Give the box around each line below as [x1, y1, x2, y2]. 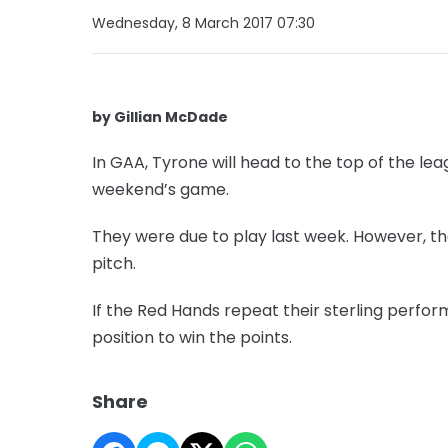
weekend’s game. [92, 177, 229, 201]
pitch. [92, 251, 136, 275]
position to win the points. [92, 325, 292, 349]
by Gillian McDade [92, 106, 228, 127]
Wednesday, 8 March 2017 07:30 [92, 12, 315, 33]
